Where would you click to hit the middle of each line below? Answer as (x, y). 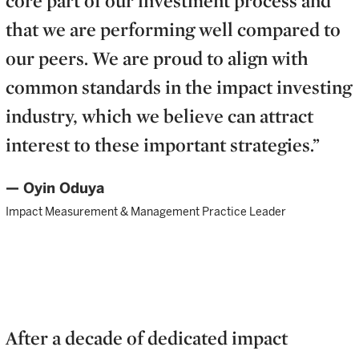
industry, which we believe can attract (159, 115)
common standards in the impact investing (179, 86)
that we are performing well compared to (173, 28)
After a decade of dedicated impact (147, 338)
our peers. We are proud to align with (157, 57)
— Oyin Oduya (55, 188)
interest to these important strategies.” (163, 144)
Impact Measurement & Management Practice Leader (146, 211)
